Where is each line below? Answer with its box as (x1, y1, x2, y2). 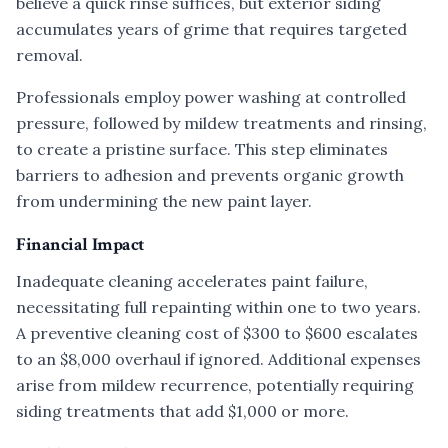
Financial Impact (16, 233, 144, 256)
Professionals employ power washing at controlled (16, 87, 406, 107)
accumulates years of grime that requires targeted (16, 19, 407, 39)
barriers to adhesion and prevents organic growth (16, 165, 404, 185)
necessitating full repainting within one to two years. (16, 297, 421, 317)
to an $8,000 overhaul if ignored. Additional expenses (16, 349, 421, 369)
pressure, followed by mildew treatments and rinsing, (16, 113, 427, 133)
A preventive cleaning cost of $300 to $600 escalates (16, 323, 418, 343)
